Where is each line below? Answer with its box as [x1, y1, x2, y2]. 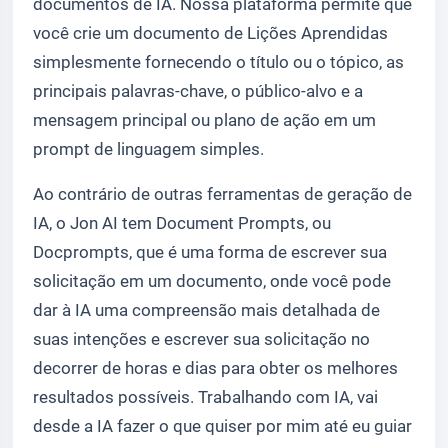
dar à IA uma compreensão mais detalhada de [33, 300, 380, 321]
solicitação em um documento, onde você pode [33, 271, 391, 292]
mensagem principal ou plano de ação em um [33, 110, 376, 131]
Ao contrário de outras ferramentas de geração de [33, 184, 412, 205]
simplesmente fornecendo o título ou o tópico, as [33, 52, 404, 73]
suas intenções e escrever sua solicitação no [33, 329, 370, 350]
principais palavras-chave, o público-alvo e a [33, 81, 363, 102]
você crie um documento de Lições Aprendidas [33, 23, 388, 44]
